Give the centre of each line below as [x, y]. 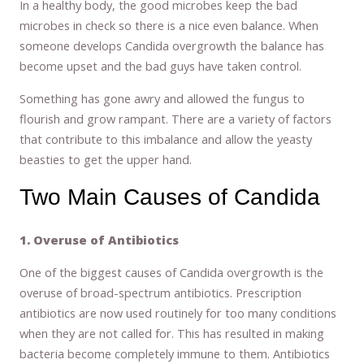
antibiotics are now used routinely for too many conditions [178, 312]
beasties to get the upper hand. [106, 159]
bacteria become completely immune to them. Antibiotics [175, 353]
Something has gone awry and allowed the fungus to [162, 98]
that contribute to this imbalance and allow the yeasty [166, 139]
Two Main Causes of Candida [170, 197]
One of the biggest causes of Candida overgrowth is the [172, 272]
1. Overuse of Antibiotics [100, 240]
